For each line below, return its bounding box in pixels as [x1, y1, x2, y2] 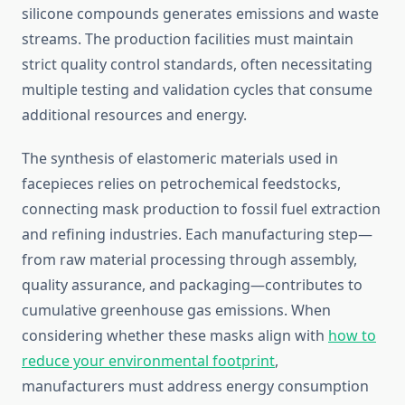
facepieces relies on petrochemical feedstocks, [22, 174, 341, 194]
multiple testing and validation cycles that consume [22, 80, 372, 100]
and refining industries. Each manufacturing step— [22, 224, 372, 245]
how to [328, 325, 376, 346]
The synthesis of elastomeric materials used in [22, 148, 338, 169]
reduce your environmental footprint [22, 351, 275, 372]
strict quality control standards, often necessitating [22, 54, 372, 75]
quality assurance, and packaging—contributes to [22, 275, 363, 296]
